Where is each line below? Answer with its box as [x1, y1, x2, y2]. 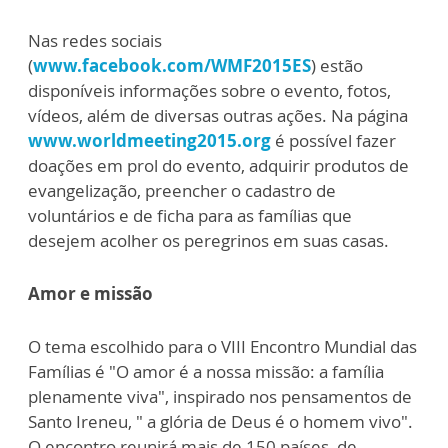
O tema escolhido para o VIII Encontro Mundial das [28, 335, 417, 358]
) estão [311, 54, 363, 77]
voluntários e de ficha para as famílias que [28, 204, 352, 227]
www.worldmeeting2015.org [28, 129, 271, 152]
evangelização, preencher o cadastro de [28, 179, 336, 202]
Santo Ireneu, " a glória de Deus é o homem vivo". [28, 410, 413, 433]
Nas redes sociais [28, 29, 162, 52]
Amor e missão [28, 282, 153, 305]
